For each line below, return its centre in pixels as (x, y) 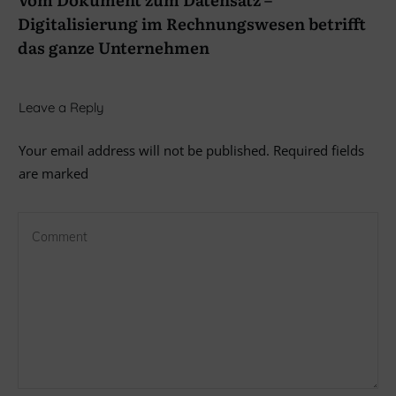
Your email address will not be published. (144, 150)
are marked (53, 173)
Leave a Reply (61, 107)
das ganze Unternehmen (114, 47)
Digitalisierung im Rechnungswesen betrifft (192, 23)
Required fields (317, 150)
